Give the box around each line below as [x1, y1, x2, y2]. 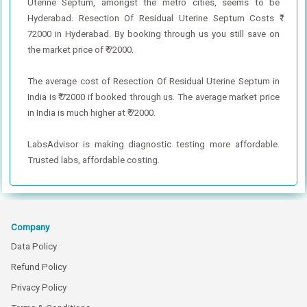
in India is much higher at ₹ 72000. [27, 107, 156, 118]
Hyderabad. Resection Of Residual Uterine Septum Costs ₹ [27, 12, 280, 23]
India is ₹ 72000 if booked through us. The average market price [27, 91, 280, 102]
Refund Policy [11, 261, 66, 272]
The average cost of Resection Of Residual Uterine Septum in [27, 75, 280, 86]
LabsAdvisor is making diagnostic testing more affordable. [27, 138, 280, 149]
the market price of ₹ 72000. [27, 44, 134, 55]
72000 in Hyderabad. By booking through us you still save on [27, 28, 280, 39]
